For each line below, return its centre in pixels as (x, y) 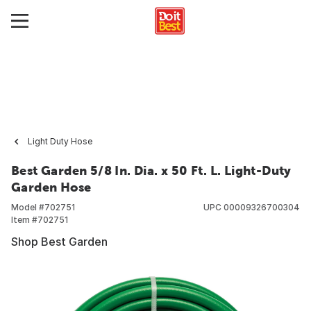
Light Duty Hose (60, 141)
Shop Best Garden (59, 242)
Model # (28, 207)
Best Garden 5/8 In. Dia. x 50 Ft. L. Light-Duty (151, 170)
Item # (24, 220)
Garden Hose (51, 187)
